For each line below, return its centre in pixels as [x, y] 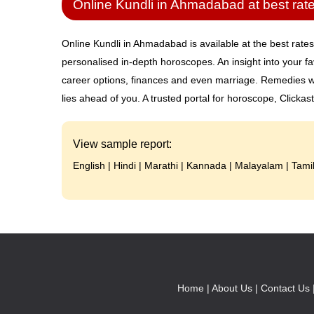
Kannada [206, 165]
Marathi [161, 165]
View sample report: [122, 144]
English [89, 165]
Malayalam [259, 165]
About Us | [234, 288]
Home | [193, 288]
